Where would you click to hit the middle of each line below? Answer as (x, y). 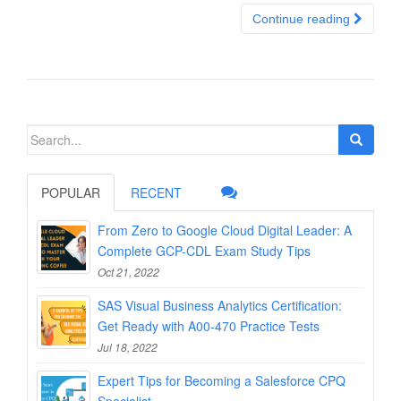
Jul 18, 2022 (128, 347)
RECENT (156, 192)
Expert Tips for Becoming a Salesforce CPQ (222, 380)
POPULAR (71, 192)
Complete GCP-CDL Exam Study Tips (204, 251)
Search (46, 133)
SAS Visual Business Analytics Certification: (220, 305)
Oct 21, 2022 (128, 272)
